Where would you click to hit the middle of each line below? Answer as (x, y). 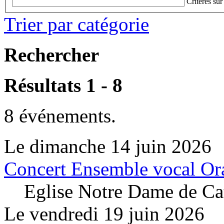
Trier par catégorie (76, 24)
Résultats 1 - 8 (63, 85)
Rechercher (51, 54)
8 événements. (60, 115)
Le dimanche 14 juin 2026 (108, 146)
